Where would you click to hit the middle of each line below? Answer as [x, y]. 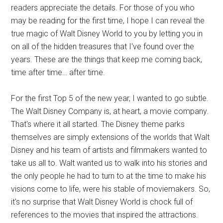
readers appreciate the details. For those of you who [103, 8]
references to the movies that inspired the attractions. [105, 215]
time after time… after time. [58, 72]
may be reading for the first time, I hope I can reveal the [108, 21]
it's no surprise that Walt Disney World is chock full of [102, 202]
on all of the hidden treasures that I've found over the [103, 47]
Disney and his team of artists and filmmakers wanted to [109, 150]
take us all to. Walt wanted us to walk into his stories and [109, 163]
